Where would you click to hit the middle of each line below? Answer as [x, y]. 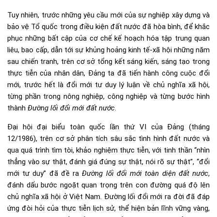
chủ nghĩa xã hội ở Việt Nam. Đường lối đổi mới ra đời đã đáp [108, 196]
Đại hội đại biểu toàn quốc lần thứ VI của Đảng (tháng [108, 127]
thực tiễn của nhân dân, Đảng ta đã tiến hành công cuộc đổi [108, 73]
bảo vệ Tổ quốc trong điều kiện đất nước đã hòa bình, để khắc [108, 26]
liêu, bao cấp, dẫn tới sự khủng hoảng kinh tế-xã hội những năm [108, 50]
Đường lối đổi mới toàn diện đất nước [145, 173]
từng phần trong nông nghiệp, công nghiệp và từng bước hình [108, 96]
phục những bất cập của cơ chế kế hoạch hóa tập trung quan [108, 38]
